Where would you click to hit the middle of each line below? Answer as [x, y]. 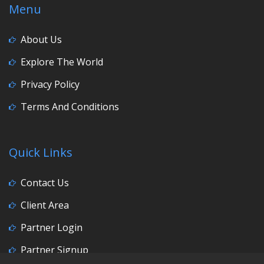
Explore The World [62, 62]
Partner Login [52, 228]
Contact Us [45, 183]
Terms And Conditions [70, 107]
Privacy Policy [50, 85]
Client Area [45, 205]
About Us [41, 40]
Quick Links [41, 153]
